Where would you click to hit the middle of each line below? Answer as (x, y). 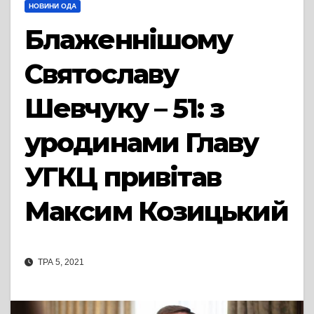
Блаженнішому (129, 40)
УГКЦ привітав (123, 177)
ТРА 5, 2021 (60, 262)
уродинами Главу (142, 143)
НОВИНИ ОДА (53, 6)
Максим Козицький (156, 211)
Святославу (101, 74)
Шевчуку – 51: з (124, 108)
